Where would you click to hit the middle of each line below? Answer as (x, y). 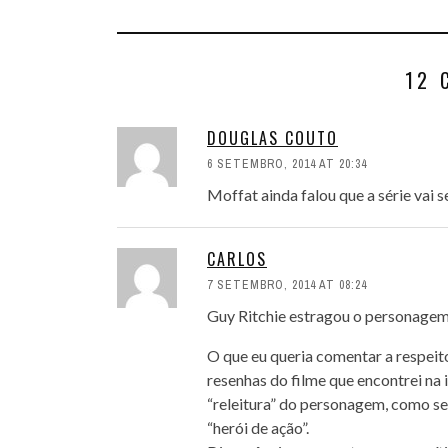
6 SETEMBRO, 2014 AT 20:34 (287, 164)
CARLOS (237, 259)
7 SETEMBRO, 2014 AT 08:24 (287, 285)
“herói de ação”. (258, 427)
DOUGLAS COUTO (272, 138)
